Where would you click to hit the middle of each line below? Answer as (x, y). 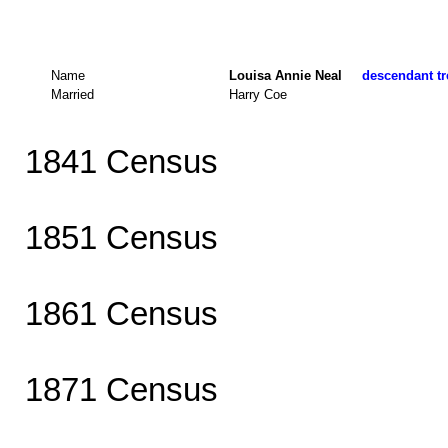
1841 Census (121, 161)
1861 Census (121, 313)
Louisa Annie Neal (295, 75)
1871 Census (121, 389)
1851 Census (121, 237)
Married (72, 94)
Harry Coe (260, 94)
